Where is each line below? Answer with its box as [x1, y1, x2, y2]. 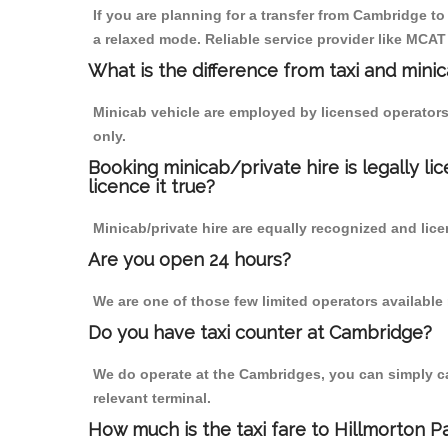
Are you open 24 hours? [88, 249, 291, 271]
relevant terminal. [93, 390, 211, 407]
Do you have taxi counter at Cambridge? [88, 322, 432, 344]
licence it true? [88, 176, 215, 198]
